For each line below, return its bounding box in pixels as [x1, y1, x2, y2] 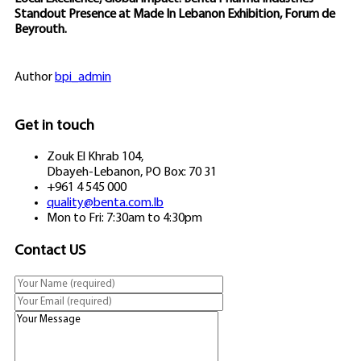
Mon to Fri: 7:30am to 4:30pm [47, 212, 202, 226]
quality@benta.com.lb [47, 197, 164, 210]
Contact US [15, 243, 85, 259]
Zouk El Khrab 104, [47, 151, 143, 164]
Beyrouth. [15, 23, 67, 36]
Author [15, 70, 55, 84]
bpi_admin [55, 70, 111, 84]
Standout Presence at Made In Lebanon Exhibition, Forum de [15, 7, 335, 21]
